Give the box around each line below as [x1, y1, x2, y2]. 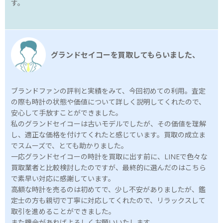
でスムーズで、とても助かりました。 [11, 141, 128, 151]
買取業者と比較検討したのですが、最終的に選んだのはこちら [11, 163, 206, 173]
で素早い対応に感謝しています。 [11, 174, 115, 184]
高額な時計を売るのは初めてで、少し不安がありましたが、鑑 [11, 185, 206, 195]
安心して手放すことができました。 [11, 108, 122, 118]
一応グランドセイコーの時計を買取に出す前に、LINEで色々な [11, 152, 208, 162]
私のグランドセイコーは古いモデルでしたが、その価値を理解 [11, 119, 206, 129]
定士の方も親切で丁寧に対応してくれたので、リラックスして [11, 196, 206, 206]
